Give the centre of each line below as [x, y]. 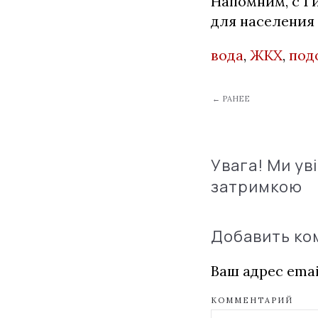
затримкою [257, 187]
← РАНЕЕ [231, 99]
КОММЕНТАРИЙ [252, 300]
